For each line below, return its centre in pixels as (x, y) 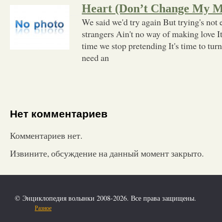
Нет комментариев (59, 114)
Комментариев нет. (46, 135)
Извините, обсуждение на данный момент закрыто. (107, 153)
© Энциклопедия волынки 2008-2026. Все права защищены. (106, 198)
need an (95, 57)
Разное (43, 207)
